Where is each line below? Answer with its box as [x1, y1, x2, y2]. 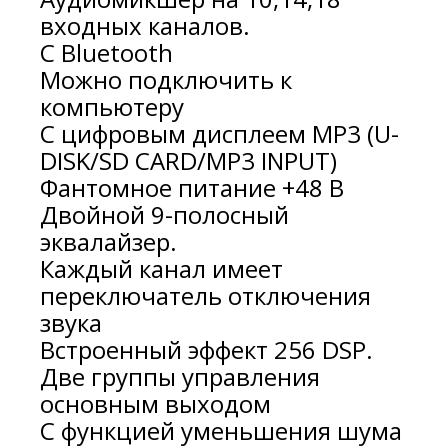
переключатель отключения [40, 279, 371, 313]
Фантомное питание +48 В [40, 171, 344, 205]
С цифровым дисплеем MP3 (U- [40, 117, 399, 151]
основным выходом [40, 387, 271, 421]
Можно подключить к [40, 63, 292, 97]
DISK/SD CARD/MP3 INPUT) [40, 144, 337, 178]
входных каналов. [40, 9, 250, 43]
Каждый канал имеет [40, 252, 283, 286]
